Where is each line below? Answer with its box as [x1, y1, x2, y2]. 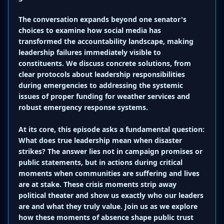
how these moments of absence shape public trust [18, 212, 193, 222]
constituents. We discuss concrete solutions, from [18, 58, 191, 68]
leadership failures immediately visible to [18, 47, 161, 57]
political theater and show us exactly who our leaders [18, 190, 203, 200]
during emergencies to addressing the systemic [18, 80, 183, 90]
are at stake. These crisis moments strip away [18, 179, 176, 189]
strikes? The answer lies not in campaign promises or [18, 146, 202, 156]
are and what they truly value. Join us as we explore [18, 201, 197, 211]
